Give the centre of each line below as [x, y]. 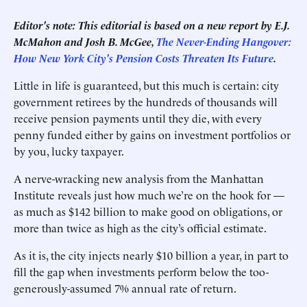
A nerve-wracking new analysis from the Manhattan [139, 178]
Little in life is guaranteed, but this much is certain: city [146, 85]
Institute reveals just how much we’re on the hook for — [149, 195]
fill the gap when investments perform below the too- [141, 271]
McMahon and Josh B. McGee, [85, 41]
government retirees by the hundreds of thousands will [146, 101]
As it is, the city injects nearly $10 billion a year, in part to [151, 255]
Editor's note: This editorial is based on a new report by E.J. [151, 25]
